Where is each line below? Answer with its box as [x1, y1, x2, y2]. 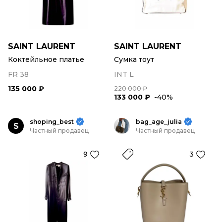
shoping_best [30, 118, 74, 125]
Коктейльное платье [8, 55, 84, 64]
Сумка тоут [114, 55, 154, 64]
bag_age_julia [136, 118, 182, 125]
